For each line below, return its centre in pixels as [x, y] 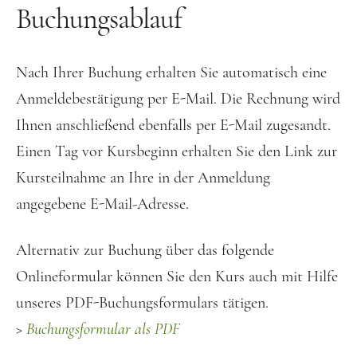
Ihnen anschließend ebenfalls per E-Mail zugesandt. [173, 125]
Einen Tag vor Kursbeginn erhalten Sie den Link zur [177, 151]
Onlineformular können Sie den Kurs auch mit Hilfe [177, 276]
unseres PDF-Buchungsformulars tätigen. [142, 302]
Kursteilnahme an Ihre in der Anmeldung [143, 177]
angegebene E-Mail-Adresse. [102, 204]
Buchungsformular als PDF [103, 329]
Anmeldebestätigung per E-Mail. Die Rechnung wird [178, 98]
